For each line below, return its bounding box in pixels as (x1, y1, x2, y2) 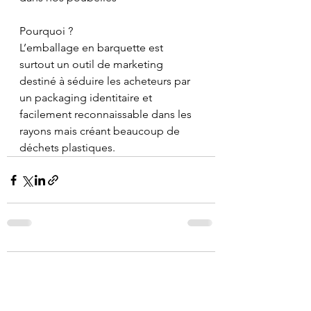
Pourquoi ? (19, 24, 73, 37)
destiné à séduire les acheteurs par (19, 74, 193, 87)
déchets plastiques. (19, 141, 115, 154)
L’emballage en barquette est (19, 41, 166, 54)
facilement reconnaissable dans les (19, 108, 194, 121)
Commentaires (21, 266, 87, 277)
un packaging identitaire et (19, 91, 155, 104)
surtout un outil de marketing (19, 58, 166, 71)
